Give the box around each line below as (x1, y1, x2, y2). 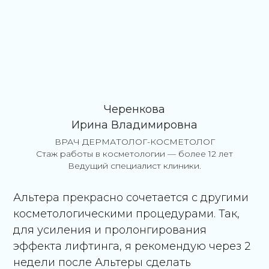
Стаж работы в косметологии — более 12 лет (36, 148, 233, 159)
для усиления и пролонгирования (13, 223, 207, 237)
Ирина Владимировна (71, 118, 198, 131)
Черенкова (104, 102, 165, 116)
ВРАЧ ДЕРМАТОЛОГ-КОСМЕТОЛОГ (54, 136, 215, 147)
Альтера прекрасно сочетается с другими (13, 190, 249, 204)
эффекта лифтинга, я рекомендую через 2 (13, 239, 251, 253)
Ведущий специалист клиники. (68, 160, 201, 171)
